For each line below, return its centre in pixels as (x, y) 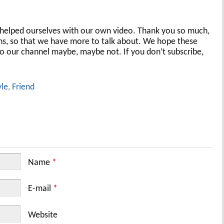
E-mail (41, 189)
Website (43, 215)
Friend (23, 87)
